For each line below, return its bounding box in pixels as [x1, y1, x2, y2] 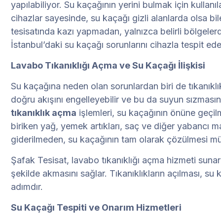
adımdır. [11, 182, 43, 192]
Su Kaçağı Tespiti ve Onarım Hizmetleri [11, 202, 182, 213]
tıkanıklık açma [11, 108, 76, 118]
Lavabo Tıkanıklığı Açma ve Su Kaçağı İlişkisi [11, 60, 205, 71]
